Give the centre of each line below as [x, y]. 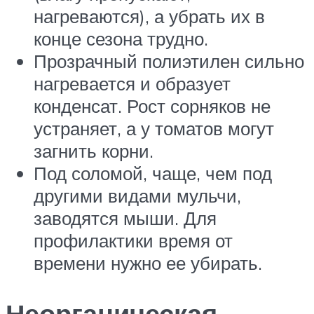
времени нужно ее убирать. [148, 263]
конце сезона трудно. [121, 39]
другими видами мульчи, [137, 196]
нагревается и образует [132, 84]
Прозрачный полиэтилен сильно [169, 61]
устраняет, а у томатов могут [154, 129]
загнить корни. [94, 151]
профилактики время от [133, 241]
